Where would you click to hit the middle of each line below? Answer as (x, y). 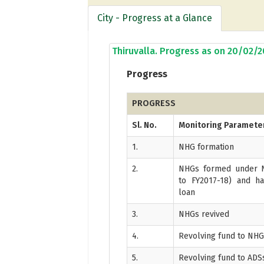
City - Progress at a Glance (155, 18)
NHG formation (207, 147)
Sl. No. (145, 125)
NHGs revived (204, 214)
